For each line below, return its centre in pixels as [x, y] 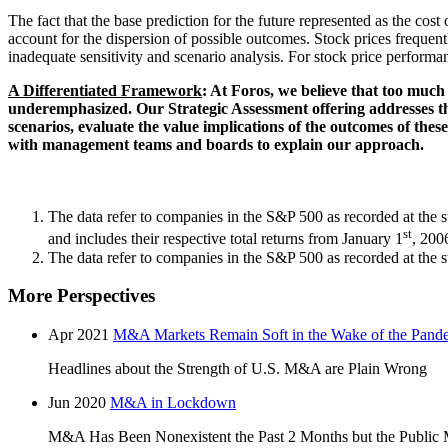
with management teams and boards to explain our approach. [216, 144]
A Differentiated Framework [105, 90]
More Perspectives [81, 296]
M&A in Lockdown [173, 402]
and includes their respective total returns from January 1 [225, 239]
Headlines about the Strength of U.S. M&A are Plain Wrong [237, 368]
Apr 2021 [78, 334]
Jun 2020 [77, 402]
